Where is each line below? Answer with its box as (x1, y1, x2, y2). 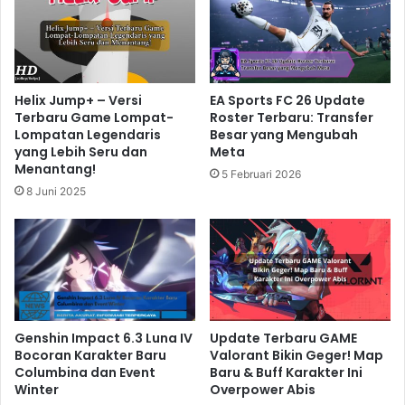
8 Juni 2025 (26, 184, 86, 198)
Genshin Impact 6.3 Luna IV (14, 328, 193, 347)
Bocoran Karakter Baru (14, 345, 166, 364)
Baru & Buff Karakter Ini (210, 363, 363, 381)
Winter (14, 380, 59, 399)
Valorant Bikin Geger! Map (210, 345, 383, 364)
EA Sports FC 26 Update (210, 90, 365, 109)
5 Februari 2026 (221, 166, 301, 181)
